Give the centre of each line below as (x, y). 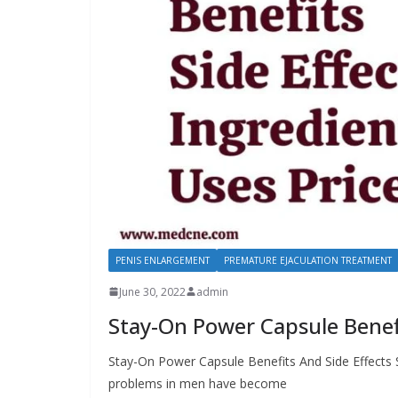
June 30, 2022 (152, 291)
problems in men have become (198, 383)
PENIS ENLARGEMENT (163, 260)
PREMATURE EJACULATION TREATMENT (308, 260)
